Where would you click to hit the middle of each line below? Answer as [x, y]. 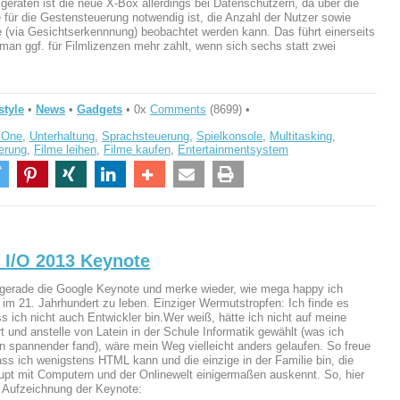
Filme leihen [65, 149]
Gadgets [100, 109]
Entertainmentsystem [233, 149]
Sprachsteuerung [146, 136]
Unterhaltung [62, 136]
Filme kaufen [137, 149]
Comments [178, 109]
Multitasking [301, 136]
